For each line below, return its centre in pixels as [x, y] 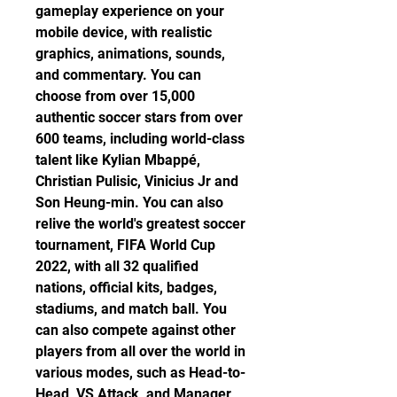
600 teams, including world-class [140, 139]
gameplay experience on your [130, 11]
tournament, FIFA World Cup [125, 245]
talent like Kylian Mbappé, [118, 160]
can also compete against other [136, 330]
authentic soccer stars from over [139, 117]
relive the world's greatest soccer [140, 224]
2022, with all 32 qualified [117, 266]
